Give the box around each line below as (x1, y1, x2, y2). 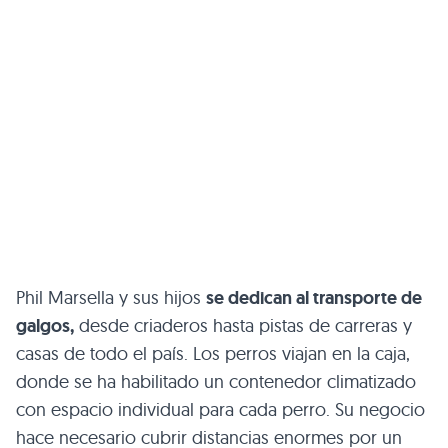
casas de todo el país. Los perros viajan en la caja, (16, 342, 410, 365)
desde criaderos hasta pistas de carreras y (74, 314, 412, 337)
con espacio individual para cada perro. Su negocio (16, 398, 425, 421)
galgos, (16, 314, 74, 338)
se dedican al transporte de (206, 286, 422, 310)
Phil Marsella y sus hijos (16, 286, 206, 309)
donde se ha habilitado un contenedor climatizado (16, 370, 416, 393)
